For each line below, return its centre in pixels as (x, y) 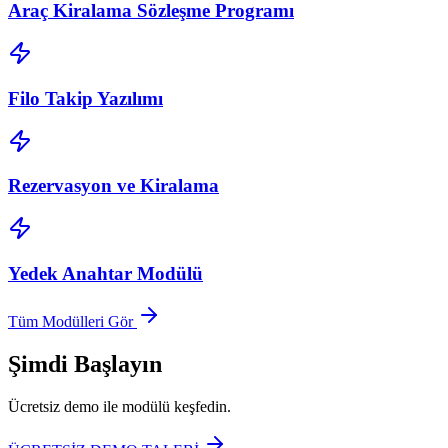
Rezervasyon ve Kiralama (113, 186)
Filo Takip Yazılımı (85, 98)
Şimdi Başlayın (85, 364)
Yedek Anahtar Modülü (105, 273)
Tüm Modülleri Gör (70, 322)
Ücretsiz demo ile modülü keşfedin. (119, 407)
